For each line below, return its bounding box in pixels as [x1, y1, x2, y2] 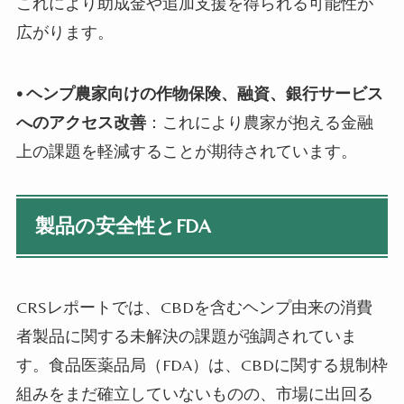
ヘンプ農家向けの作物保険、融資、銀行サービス [25, 83, 383, 103]
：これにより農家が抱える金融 [145, 112, 373, 132]
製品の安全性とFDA [35, 214, 212, 237]
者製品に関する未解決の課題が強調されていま [15, 326, 357, 345]
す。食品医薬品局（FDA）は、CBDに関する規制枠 [15, 354, 388, 374]
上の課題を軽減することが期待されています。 [15, 141, 357, 161]
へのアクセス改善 [15, 112, 146, 132]
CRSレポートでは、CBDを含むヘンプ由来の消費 [15, 297, 372, 317]
